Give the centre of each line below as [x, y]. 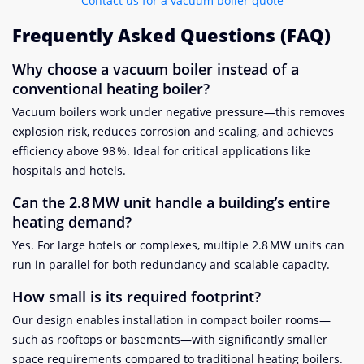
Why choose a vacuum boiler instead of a [156, 69]
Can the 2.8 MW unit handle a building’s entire [171, 203]
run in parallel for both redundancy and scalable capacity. [171, 265]
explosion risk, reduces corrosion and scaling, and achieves [173, 132]
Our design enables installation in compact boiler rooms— [171, 320]
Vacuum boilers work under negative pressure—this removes [179, 112]
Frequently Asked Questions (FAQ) [171, 35]
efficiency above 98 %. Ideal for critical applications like [161, 151]
